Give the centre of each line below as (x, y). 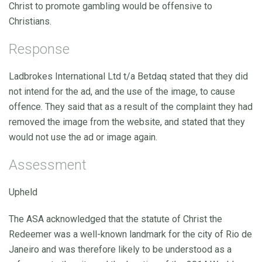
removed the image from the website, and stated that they (127, 122)
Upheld (23, 192)
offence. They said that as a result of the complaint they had (131, 106)
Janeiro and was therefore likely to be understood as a (120, 249)
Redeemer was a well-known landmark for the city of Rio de (130, 234)
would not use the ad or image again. (83, 137)
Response (39, 49)
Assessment (48, 165)
